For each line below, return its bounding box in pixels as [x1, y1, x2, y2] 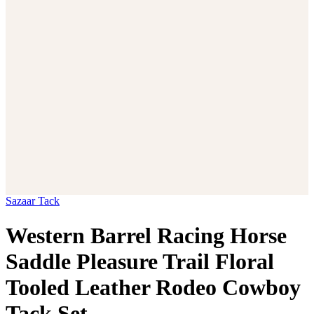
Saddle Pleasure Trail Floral [6, 248, 274, 274]
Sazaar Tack [6, 195, 60, 207]
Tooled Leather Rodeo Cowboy [6, 274, 301, 300]
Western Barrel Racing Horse [6, 222, 287, 248]
